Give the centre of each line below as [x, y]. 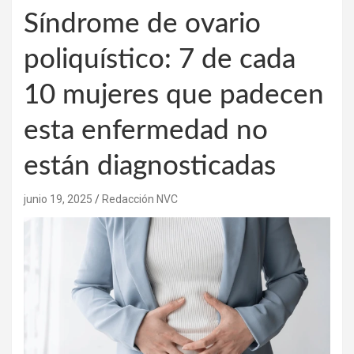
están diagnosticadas [150, 166]
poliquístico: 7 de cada [160, 59]
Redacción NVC [140, 199]
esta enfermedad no [146, 130]
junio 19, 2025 [58, 199]
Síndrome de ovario [142, 24]
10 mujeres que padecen [174, 95]
